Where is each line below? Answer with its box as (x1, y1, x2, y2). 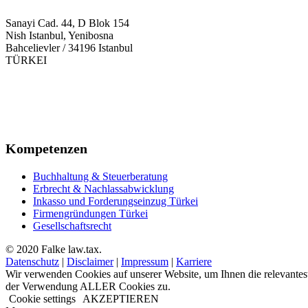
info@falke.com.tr (5, 115, 85, 126)
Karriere (176, 256, 212, 267)
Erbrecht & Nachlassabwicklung (33, 183, 174, 195)
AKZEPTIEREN (82, 293, 159, 305)
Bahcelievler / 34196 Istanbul (5, 42, 133, 54)
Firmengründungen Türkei (33, 208, 148, 219)
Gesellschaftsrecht (33, 220, 111, 232)
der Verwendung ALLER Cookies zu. (5, 280, 170, 292)
